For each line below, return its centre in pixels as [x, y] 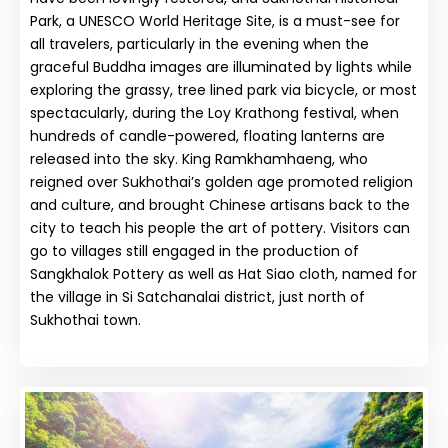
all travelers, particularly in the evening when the [199, 43]
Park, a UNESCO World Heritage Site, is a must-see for [215, 20]
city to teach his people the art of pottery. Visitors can [220, 227]
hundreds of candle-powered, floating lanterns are [207, 135]
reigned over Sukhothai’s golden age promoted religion [221, 181]
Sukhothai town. [85, 319]
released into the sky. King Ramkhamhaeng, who [199, 158]
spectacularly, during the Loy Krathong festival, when [214, 112]
